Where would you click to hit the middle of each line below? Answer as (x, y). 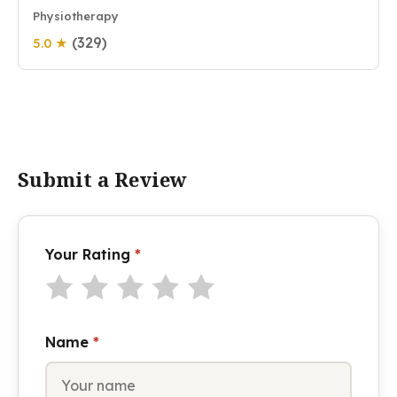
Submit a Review (102, 179)
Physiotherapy (76, 16)
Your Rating (90, 254)
